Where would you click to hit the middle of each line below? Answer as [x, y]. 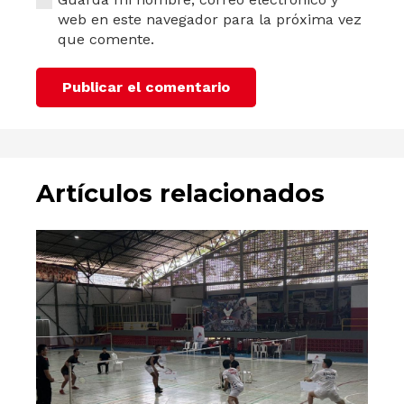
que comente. [106, 40]
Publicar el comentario [146, 87]
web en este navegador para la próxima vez [210, 20]
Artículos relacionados [180, 194]
